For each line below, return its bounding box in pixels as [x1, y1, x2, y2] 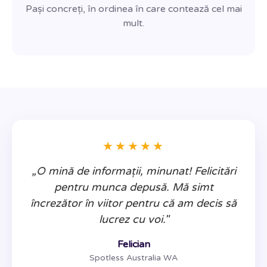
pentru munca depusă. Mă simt [54, 181, 213, 194]
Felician [117, 238, 150, 251]
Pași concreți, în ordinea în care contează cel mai [25, 3, 242, 15]
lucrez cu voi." [98, 213, 169, 226]
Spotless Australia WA [89, 253, 178, 263]
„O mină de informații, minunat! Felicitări [31, 164, 236, 178]
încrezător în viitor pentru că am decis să [30, 197, 237, 210]
